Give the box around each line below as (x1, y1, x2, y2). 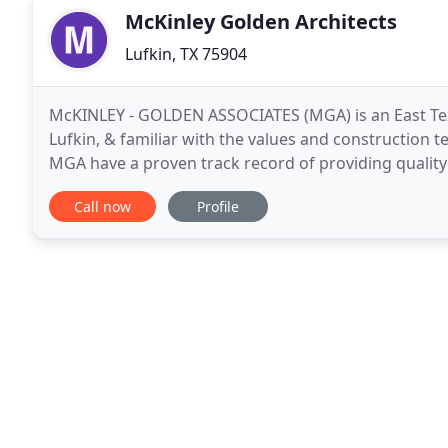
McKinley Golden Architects (125, 8, 397, 35)
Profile (197, 197, 239, 216)
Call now (74, 197, 131, 216)
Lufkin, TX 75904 (125, 43, 247, 65)
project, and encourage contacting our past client (49, 176, 424, 198)
